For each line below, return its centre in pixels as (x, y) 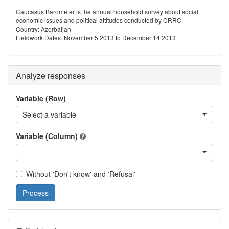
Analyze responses (51, 75)
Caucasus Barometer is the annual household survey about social (107, 12)
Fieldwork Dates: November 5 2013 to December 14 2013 (96, 38)
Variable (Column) (47, 136)
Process (36, 193)
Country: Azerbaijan (43, 29)
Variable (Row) (41, 98)
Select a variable (49, 114)
